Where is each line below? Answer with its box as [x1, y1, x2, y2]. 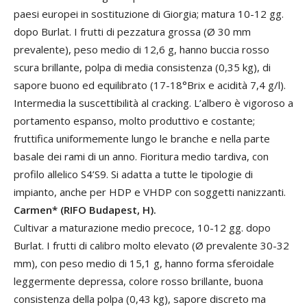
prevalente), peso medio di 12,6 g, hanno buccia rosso [14, 42, 269, 56]
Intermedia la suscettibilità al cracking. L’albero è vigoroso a [14, 96, 293, 110]
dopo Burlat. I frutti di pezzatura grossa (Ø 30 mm [14, 25, 251, 38]
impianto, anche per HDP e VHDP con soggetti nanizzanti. [14, 185, 286, 199]
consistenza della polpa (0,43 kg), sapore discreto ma [14, 292, 266, 306]
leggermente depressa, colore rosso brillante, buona [14, 274, 263, 288]
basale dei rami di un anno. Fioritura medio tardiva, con [14, 149, 269, 163]
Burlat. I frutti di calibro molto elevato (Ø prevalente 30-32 [14, 238, 289, 252]
